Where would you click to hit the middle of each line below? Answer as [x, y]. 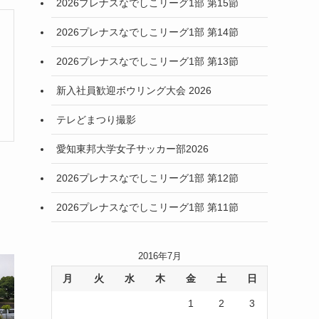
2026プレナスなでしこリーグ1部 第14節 [147, 32]
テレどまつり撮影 [96, 119]
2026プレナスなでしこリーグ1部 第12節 [147, 178]
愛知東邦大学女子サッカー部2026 [132, 148]
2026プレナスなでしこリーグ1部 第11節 [147, 207]
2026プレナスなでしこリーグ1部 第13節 [147, 61]
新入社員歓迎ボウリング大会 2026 [134, 90]
